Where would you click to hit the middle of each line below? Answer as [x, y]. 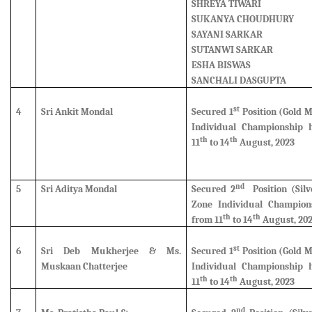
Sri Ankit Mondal [77, 112]
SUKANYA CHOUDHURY [243, 19]
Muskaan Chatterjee [85, 266]
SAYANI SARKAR [227, 34]
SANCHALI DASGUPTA [239, 80]
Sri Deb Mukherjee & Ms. [111, 251]
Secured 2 [214, 189]
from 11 [208, 220]
